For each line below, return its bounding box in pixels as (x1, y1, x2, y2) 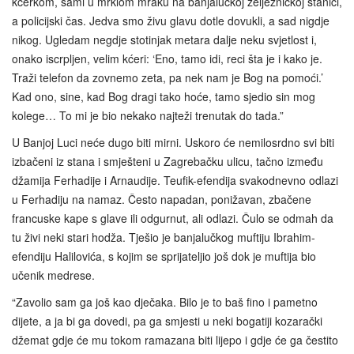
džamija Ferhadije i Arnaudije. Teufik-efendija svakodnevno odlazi (12, 172, 338, 189)
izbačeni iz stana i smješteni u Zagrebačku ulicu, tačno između (12, 153, 323, 170)
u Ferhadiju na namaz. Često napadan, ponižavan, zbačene (12, 191, 311, 208)
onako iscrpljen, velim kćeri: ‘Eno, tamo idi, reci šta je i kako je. (12, 51, 322, 67)
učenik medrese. (12, 267, 95, 284)
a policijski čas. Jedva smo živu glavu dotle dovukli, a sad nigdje (12, 13, 330, 29)
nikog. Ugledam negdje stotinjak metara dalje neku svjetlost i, (12, 32, 317, 48)
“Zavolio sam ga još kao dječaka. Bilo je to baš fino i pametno (12, 294, 318, 311)
